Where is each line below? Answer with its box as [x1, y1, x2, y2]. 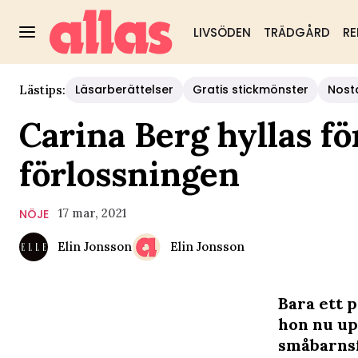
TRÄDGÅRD [263, 24, 330, 41]
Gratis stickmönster [193, 82, 308, 97]
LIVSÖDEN [193, 24, 251, 41]
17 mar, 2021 [58, 205, 126, 221]
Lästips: [19, 82, 66, 97]
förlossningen [19, 153, 240, 196]
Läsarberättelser [75, 82, 173, 97]
